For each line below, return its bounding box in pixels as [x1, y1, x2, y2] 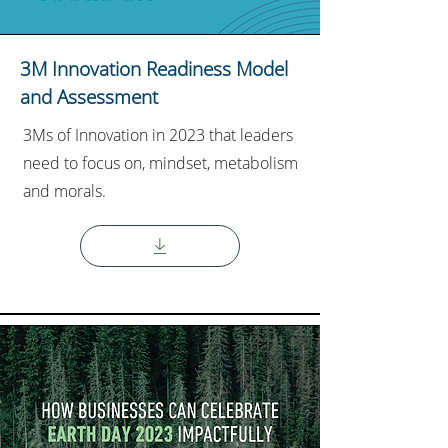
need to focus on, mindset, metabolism [23, 152, 298, 174]
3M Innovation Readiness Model [20, 56, 288, 82]
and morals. [23, 180, 106, 202]
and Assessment [20, 84, 158, 110]
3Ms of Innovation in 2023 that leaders [23, 124, 293, 146]
